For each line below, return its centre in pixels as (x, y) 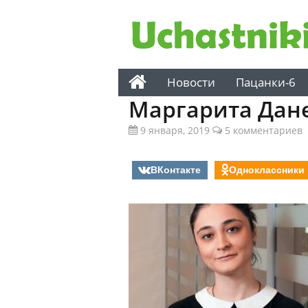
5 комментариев (262, 130)
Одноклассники (267, 169)
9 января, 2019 (174, 130)
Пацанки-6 (266, 82)
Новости (191, 82)
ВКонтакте (176, 169)
